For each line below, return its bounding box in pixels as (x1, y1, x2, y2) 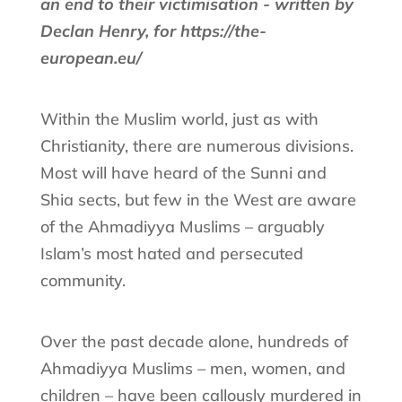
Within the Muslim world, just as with (39, 108, 319, 129)
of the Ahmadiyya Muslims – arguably (39, 215, 325, 237)
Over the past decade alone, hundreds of (39, 330, 348, 352)
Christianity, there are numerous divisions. (39, 135, 354, 156)
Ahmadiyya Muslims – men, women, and (39, 357, 345, 379)
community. (39, 269, 126, 291)
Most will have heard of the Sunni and (39, 162, 327, 183)
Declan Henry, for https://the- (39, 20, 267, 41)
